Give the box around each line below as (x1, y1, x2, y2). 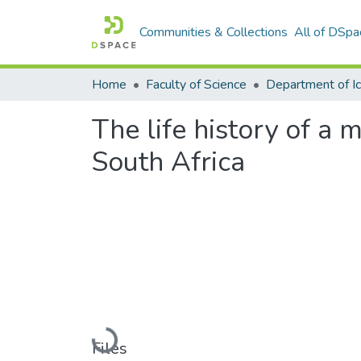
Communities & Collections (139, 23, 288, 41)
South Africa (92, 143, 245, 180)
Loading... (93, 325, 148, 351)
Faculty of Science (146, 76, 247, 93)
